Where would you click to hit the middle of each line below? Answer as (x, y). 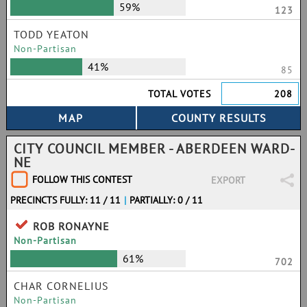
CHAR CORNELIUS (61, 286)
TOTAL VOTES (180, 94)
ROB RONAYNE (71, 226)
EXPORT (228, 180)
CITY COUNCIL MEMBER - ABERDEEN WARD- (155, 149)
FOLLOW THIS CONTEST (82, 180)
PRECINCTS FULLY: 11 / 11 (65, 200)
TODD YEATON (51, 34)
